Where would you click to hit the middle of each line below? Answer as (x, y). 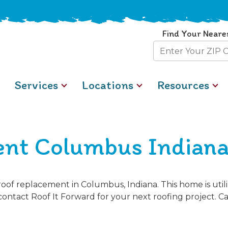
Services (36, 85)
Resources (183, 85)
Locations (108, 85)
